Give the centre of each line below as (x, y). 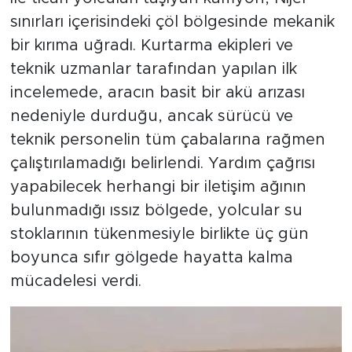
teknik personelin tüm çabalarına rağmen (167, 140)
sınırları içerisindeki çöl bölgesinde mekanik (172, 22)
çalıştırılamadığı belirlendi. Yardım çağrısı (162, 164)
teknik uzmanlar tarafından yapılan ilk (153, 70)
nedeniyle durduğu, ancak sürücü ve (151, 117)
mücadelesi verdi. (75, 282)
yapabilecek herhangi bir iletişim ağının (158, 187)
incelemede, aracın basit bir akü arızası (157, 93)
